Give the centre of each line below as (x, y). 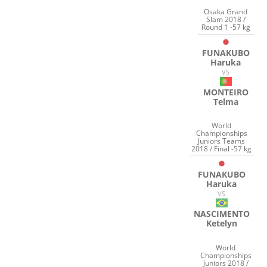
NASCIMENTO (221, 214)
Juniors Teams (222, 141)
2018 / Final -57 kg (222, 149)
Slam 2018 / (226, 19)
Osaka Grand (226, 11)
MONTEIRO (226, 92)
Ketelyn (221, 223)
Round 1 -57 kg (226, 27)
